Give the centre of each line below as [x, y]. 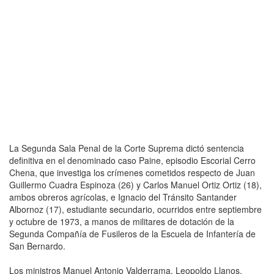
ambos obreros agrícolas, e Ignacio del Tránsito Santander [123, 197]
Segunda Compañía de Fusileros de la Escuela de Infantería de [132, 233]
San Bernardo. [37, 246]
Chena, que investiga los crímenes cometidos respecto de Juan [132, 172]
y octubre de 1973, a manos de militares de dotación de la [122, 221]
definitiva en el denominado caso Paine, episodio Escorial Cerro [132, 160]
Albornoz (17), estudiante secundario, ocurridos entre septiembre [135, 209]
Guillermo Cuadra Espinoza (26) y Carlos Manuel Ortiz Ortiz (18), [135, 184]
